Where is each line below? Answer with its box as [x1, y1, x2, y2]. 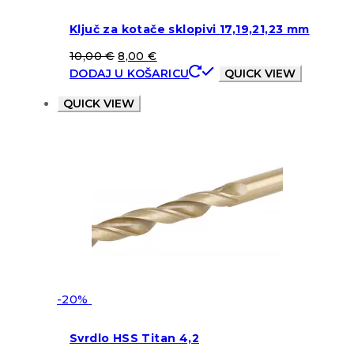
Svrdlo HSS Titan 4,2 [70, 330, 199, 345]
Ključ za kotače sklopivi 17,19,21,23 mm [70, 22, 310, 37]
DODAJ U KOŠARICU [70, 66, 190, 81]
